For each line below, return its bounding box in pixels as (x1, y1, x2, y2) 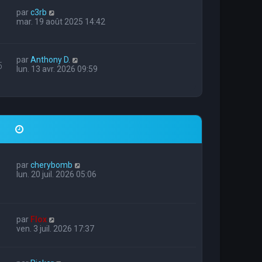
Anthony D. (30, 55, 70, 65)
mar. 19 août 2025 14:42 (16, 17, 105, 26)
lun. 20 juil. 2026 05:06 (16, 170, 96, 180)
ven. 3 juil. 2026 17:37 (16, 224, 94, 234)
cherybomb (30, 160, 73, 170)
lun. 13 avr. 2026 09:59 (16, 64, 98, 74)
